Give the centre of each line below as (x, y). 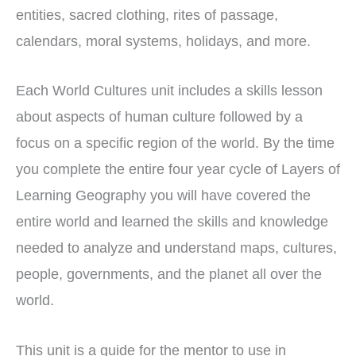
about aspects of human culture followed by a (159, 117)
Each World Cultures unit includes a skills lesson (169, 91)
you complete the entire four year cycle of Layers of (178, 169)
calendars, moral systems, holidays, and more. (163, 41)
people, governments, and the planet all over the (169, 274)
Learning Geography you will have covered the (163, 195)
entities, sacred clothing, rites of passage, (147, 15)
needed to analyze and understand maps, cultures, (176, 248)
